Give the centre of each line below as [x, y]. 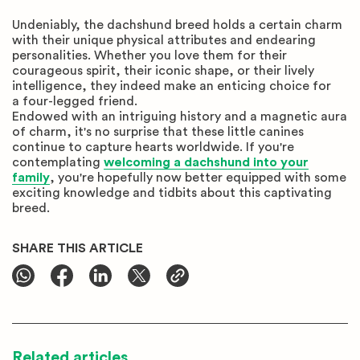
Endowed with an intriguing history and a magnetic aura [180, 117]
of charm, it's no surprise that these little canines [158, 132]
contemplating [58, 163]
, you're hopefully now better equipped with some [198, 178]
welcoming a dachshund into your [206, 163]
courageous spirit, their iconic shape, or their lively [163, 71]
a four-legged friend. [75, 102]
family [31, 178]
